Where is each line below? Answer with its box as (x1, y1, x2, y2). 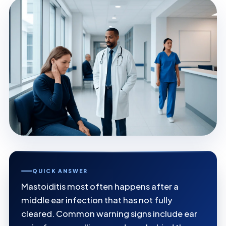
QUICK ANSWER (32, 167, 88, 175)
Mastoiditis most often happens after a (21, 181, 179, 192)
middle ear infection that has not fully (21, 195, 173, 206)
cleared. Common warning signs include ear (21, 208, 197, 219)
